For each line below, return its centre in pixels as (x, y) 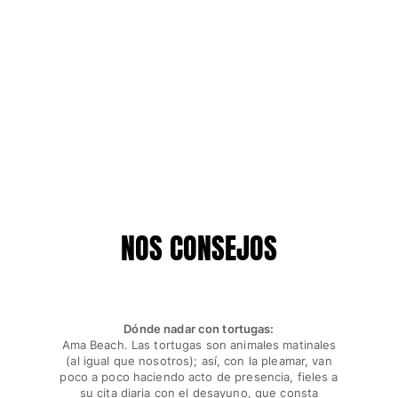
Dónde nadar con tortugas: (199, 328)
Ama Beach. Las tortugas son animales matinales (199, 344)
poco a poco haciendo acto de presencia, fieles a (199, 376)
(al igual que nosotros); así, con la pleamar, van (199, 360)
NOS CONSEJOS (199, 248)
